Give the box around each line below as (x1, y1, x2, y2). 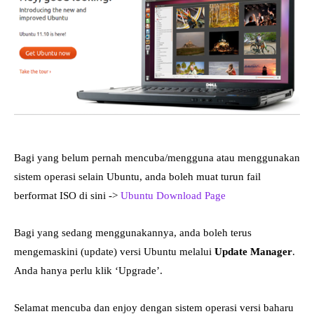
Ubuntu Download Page (121, 190, 226, 202)
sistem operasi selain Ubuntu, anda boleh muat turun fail (14, 171, 261, 183)
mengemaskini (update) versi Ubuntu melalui (14, 246, 214, 258)
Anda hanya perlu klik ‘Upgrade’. (14, 265, 163, 277)
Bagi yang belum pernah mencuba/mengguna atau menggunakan (14, 152, 300, 164)
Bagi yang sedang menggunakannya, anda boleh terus (14, 227, 252, 239)
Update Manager (214, 246, 292, 258)
